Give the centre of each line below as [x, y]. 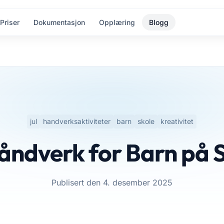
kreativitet [177, 121]
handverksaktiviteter [77, 121]
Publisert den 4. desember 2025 [112, 182]
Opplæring [117, 22]
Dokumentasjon [59, 22]
